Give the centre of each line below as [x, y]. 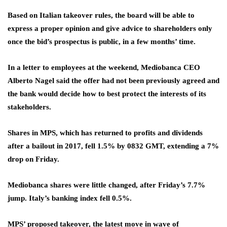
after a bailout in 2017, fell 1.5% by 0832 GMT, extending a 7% [113, 146]
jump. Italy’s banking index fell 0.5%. [70, 198]
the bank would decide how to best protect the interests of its [107, 93]
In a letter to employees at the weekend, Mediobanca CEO [104, 67]
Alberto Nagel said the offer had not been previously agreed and [113, 80]
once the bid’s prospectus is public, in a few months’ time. [102, 41]
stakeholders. [29, 107]
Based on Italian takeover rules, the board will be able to [101, 15]
